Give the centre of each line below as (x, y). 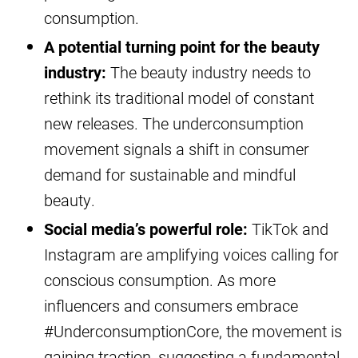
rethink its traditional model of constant (179, 97)
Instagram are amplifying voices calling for (191, 254)
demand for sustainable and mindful (170, 174)
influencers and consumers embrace (171, 305)
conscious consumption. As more (160, 279)
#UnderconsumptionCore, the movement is (193, 330)
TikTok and (288, 228)
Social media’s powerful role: (146, 228)
